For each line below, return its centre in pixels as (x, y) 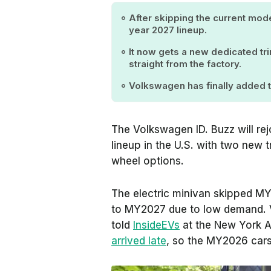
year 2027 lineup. (169, 30)
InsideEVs (156, 225)
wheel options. (149, 161)
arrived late (139, 241)
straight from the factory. (185, 64)
